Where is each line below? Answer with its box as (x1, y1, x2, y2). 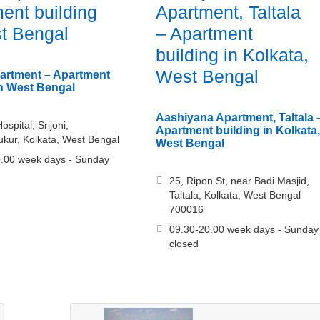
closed (169, 238, 199, 250)
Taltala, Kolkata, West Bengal (169, 189, 301, 201)
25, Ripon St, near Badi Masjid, (169, 175, 309, 187)
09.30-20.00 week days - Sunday (169, 224, 319, 236)
